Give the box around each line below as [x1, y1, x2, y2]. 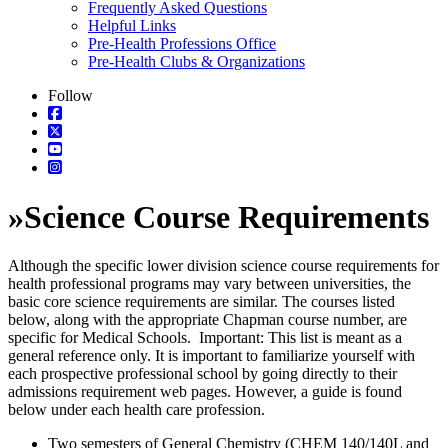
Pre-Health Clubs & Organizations [88, 53, 305, 71]
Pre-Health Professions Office [88, 35, 276, 53]
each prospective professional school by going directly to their [8, 365, 397, 383]
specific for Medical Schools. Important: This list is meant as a [8, 329, 402, 347]
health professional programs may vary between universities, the [8, 275, 411, 293]
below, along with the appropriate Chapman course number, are [8, 311, 407, 329]
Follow [48, 87, 93, 105]
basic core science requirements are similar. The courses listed [8, 293, 395, 311]
